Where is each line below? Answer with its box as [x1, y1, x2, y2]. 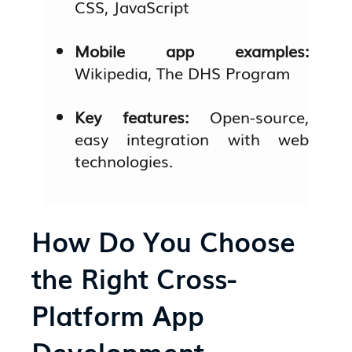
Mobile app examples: [75, 38, 309, 62]
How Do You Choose [31, 221, 296, 261]
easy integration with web [75, 126, 309, 150]
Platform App [31, 295, 205, 335]
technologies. [75, 148, 174, 172]
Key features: [75, 104, 210, 128]
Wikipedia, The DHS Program [75, 60, 291, 84]
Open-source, [209, 104, 309, 128]
